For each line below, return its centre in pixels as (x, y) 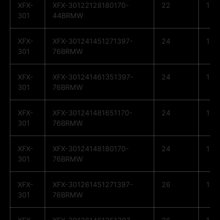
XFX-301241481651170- (93, 113)
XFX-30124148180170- (91, 149)
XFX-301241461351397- (93, 77)
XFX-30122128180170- (91, 5)
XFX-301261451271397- (93, 185)
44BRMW (68, 16)
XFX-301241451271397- (93, 41)
